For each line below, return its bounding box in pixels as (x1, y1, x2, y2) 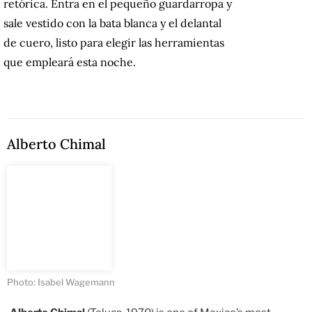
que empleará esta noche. (3, 55, 136, 70)
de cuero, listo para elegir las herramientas (3, 36, 224, 50)
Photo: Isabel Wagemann (7, 276, 115, 288)
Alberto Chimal (7, 135, 106, 153)
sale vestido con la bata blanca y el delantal (3, 16, 221, 31)
